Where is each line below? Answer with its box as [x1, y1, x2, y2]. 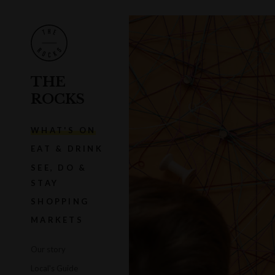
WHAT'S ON [31, 125, 96, 135]
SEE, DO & [31, 162, 87, 172]
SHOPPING [31, 196, 89, 206]
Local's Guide [31, 263, 78, 273]
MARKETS [31, 215, 83, 225]
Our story [31, 244, 66, 255]
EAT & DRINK [31, 144, 103, 154]
